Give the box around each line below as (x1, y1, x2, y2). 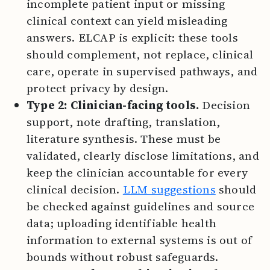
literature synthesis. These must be (27, 131, 221, 146)
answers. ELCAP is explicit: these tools (27, 30, 238, 45)
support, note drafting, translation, (27, 114, 221, 130)
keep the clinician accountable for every (27, 165, 248, 180)
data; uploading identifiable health (27, 215, 217, 231)
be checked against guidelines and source (27, 198, 255, 214)
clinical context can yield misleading (27, 13, 228, 28)
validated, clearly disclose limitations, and (27, 148, 259, 163)
